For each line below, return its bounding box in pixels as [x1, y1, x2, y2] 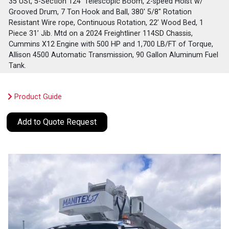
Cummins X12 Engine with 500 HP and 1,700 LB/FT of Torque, [9, 39, 214, 49]
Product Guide [12, 92, 62, 101]
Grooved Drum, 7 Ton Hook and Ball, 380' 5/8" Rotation [9, 7, 192, 16]
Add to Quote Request [17, 117, 97, 127]
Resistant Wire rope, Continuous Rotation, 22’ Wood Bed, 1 [9, 18, 204, 27]
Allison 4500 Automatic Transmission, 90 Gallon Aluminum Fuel [9, 50, 219, 59]
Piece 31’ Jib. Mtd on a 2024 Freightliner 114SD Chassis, [9, 29, 193, 38]
